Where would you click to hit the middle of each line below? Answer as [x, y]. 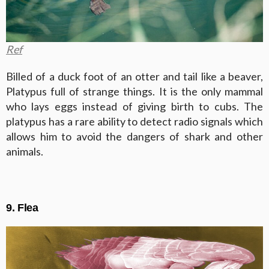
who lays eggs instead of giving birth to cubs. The [134, 106]
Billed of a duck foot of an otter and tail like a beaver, [134, 76]
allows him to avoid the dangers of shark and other [134, 136]
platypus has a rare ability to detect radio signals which [134, 121]
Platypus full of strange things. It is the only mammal [134, 91]
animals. [25, 151]
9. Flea [22, 207]
